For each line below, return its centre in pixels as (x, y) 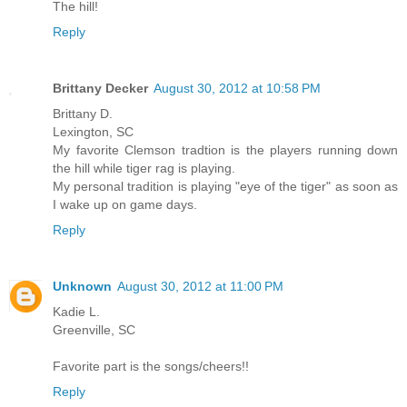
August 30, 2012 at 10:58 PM (237, 89)
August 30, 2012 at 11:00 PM (200, 286)
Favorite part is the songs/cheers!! (151, 366)
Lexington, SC (93, 132)
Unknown (82, 286)
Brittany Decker (100, 89)
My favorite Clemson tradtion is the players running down (225, 150)
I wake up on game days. (125, 205)
